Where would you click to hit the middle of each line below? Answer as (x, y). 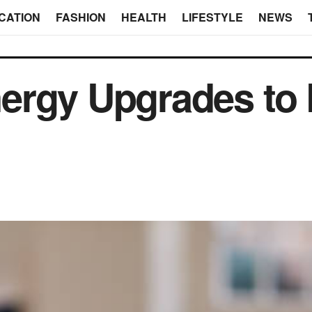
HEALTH (143, 17)
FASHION (80, 17)
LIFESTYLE (212, 17)
